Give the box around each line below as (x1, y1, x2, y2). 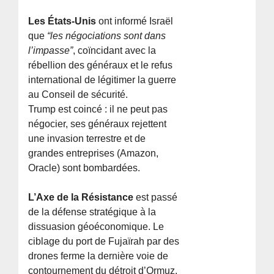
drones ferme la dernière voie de (28, 250, 169, 261)
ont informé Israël (98, 15, 174, 26)
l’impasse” (28, 45, 73, 56)
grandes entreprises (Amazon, (28, 147, 159, 158)
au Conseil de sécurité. (28, 89, 128, 100)
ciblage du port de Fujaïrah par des (28, 235, 180, 246)
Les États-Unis (28, 15, 99, 26)
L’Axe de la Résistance (28, 191, 136, 202)
